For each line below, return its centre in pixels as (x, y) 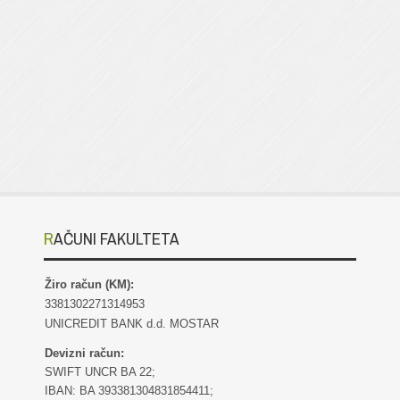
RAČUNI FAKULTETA (117, 238)
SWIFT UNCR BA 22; (102, 372)
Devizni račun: (86, 353)
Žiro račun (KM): (93, 284)
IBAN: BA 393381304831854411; (129, 391)
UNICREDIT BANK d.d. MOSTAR (132, 324)
